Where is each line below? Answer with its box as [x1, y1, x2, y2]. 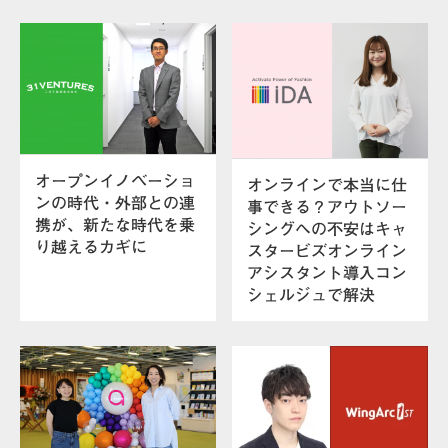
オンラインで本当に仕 [247, 177, 408, 194]
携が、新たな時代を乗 [35, 216, 195, 233]
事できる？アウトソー [247, 199, 408, 216]
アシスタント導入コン [247, 265, 408, 282]
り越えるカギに [35, 238, 147, 255]
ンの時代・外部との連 [35, 194, 195, 211]
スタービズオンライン [247, 243, 408, 260]
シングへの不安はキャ [247, 221, 408, 238]
